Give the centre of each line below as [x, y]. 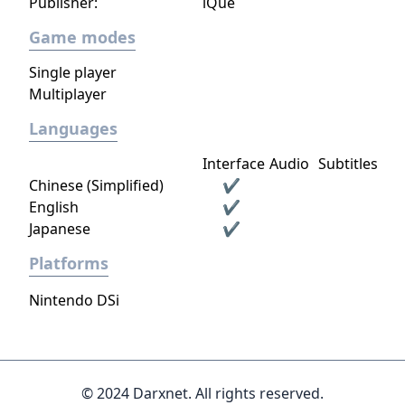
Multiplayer [68, 94]
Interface [234, 164]
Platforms [69, 263]
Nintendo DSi [74, 300]
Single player [73, 72]
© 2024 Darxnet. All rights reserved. [202, 393]
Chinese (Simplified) [96, 185]
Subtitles [348, 164]
